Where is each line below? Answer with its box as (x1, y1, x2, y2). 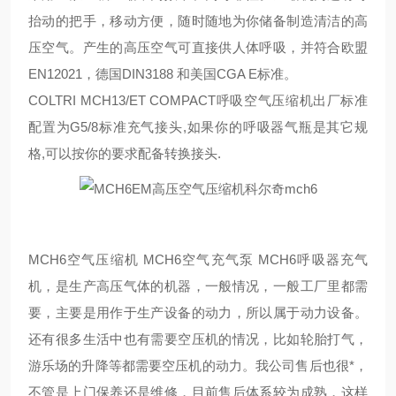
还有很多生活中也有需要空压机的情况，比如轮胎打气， (28, 331, 368, 346)
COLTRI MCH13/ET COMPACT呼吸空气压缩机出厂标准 (28, 93, 368, 108)
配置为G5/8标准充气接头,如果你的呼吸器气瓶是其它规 (28, 119, 368, 134)
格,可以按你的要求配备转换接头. (28, 146, 221, 161)
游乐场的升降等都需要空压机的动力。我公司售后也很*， (28, 358, 368, 373)
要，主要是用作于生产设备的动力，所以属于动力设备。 (28, 305, 368, 320)
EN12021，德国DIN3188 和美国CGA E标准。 (28, 66, 297, 81)
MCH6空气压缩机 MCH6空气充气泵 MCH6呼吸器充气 (28, 252, 368, 267)
